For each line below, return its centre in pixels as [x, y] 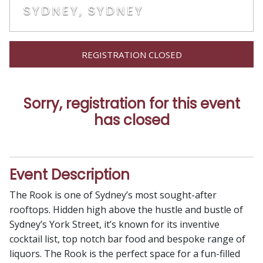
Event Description [70, 175]
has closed [131, 120]
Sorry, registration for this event [131, 104]
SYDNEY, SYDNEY [84, 11]
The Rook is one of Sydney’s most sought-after [113, 195]
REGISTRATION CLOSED [131, 54]
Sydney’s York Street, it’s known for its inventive [114, 224]
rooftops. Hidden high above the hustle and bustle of [126, 210]
